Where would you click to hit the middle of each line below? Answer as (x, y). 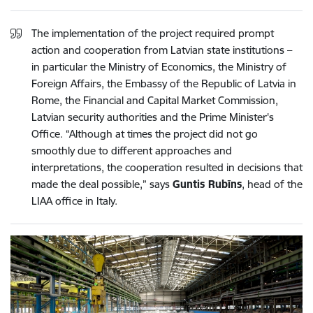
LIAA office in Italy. (74, 201)
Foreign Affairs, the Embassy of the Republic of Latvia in (164, 83)
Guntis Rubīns (207, 184)
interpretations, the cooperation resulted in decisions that (167, 167)
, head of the (272, 184)
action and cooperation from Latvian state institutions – (162, 50)
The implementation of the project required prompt (153, 33)
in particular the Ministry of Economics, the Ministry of (159, 66)
